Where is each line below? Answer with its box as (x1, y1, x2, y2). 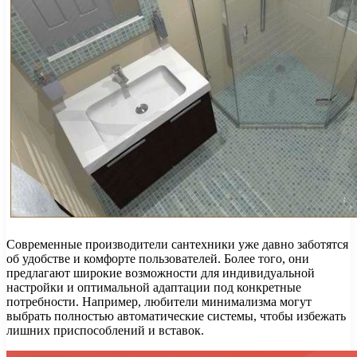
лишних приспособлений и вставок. (6, 324, 204, 338)
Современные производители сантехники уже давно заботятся (6, 237, 348, 252)
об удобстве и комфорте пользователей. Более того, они (6, 252, 309, 266)
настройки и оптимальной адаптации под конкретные (6, 280, 301, 295)
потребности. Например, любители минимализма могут (6, 295, 312, 309)
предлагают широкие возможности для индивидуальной (6, 266, 315, 280)
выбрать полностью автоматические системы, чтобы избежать (6, 309, 346, 324)
